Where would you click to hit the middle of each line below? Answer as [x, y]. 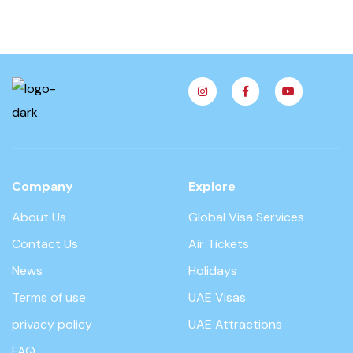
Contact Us [45, 243]
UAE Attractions [235, 324]
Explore [212, 186]
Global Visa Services [246, 217]
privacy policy [52, 324]
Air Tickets [219, 243]
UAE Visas [217, 297]
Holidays [213, 270]
